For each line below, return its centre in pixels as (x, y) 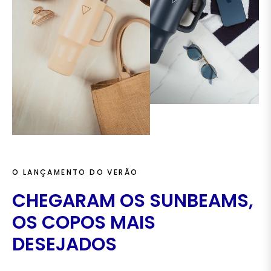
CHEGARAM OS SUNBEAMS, (133, 201)
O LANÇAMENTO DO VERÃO (75, 172)
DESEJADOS (64, 244)
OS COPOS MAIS (84, 222)
